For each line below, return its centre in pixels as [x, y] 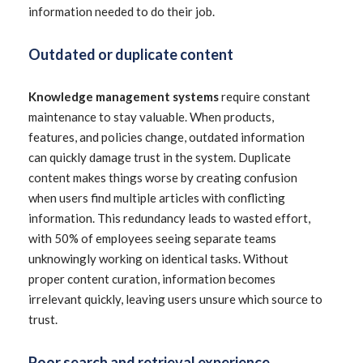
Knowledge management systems [125, 96]
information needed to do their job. [122, 11]
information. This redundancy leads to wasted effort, [169, 218]
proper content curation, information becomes [152, 279]
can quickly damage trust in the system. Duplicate [160, 157]
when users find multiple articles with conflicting [157, 198]
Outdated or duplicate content [131, 54]
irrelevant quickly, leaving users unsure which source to [175, 299]
